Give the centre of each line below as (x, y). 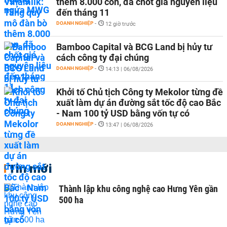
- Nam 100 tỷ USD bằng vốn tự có (123, 113)
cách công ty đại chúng (103, 58)
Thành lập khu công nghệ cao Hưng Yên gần (138, 189)
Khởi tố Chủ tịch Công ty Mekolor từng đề (140, 92)
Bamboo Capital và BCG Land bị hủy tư (134, 47)
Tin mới (30, 168)
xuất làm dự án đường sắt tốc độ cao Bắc (139, 103)
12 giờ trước (121, 24)
